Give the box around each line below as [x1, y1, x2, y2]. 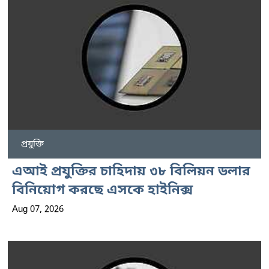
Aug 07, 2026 [12, 203, 64, 216]
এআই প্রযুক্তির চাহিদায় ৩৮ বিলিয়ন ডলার [12, 163, 250, 181]
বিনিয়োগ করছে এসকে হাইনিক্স [12, 181, 193, 199]
